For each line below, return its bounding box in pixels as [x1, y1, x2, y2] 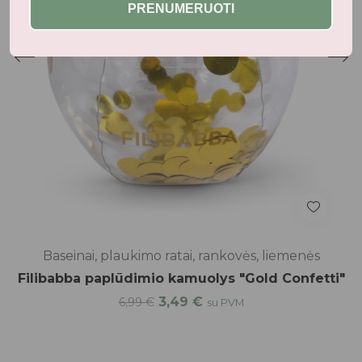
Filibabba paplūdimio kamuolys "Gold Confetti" [17, 270, 345, 286]
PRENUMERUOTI [128, 2, 234, 15]
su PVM [206, 296, 244, 309]
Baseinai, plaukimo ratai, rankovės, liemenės [42, 247, 320, 263]
